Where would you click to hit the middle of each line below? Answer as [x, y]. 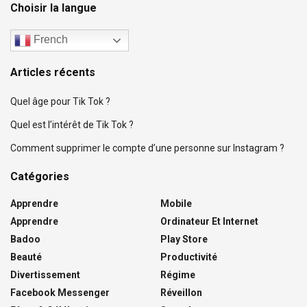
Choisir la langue [53, 8]
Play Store [184, 240]
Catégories [40, 177]
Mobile [176, 204]
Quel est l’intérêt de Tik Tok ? [72, 125]
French [49, 40]
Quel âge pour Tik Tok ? [60, 102]
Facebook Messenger [60, 293]
